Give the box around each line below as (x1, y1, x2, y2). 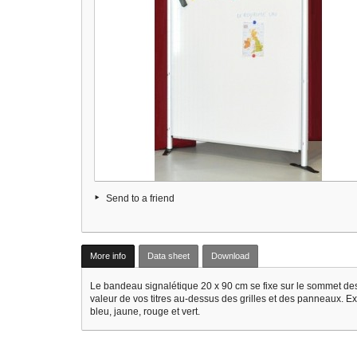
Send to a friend (106, 193, 175, 204)
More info (90, 251, 126, 261)
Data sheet (147, 251, 190, 261)
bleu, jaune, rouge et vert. (90, 306, 200, 317)
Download (211, 251, 249, 261)
